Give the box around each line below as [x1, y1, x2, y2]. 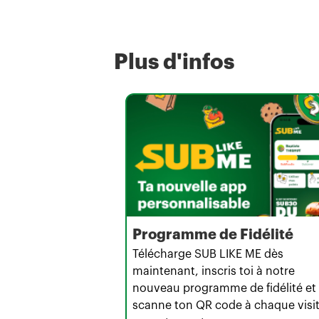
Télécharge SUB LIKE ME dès [132, 249, 283, 261]
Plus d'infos [114, 51, 234, 73]
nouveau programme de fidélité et [132, 283, 316, 295]
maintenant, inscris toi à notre [132, 266, 295, 278]
